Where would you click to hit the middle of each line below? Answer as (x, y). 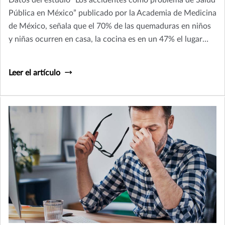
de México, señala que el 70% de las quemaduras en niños (110, 26)
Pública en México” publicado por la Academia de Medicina (113, 13)
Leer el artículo (34, 73)
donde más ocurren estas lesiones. (69, 52)
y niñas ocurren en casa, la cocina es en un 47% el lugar (105, 39)
